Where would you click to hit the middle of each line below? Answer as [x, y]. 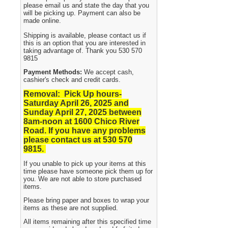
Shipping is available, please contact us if [85, 35]
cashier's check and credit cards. [72, 80]
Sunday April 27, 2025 [66, 112]
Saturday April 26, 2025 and [76, 103]
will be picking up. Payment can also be [82, 13]
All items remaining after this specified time [88, 222]
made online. [42, 21]
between [125, 112]
